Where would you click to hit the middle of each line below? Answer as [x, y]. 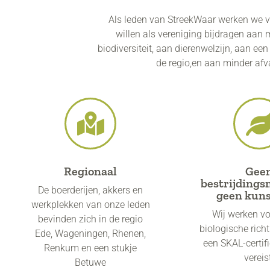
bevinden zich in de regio [90, 219]
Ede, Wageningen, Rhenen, [90, 233]
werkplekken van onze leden [90, 204]
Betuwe [90, 262]
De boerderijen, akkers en [90, 190]
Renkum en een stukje [90, 248]
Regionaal [90, 171]
